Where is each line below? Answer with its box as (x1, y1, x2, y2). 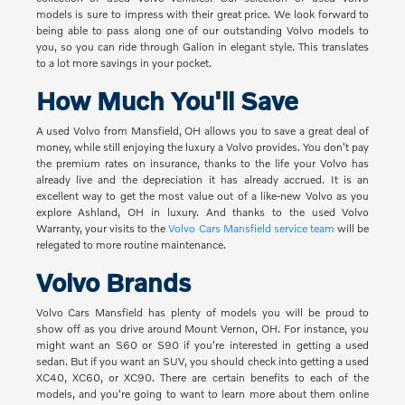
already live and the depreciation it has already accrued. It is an (35, 173, 370, 187)
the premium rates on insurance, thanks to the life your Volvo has (35, 156, 370, 171)
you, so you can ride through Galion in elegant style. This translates (35, 40, 370, 54)
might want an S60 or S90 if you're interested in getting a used (35, 338, 370, 353)
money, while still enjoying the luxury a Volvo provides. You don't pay (35, 140, 370, 155)
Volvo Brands (35, 268, 191, 298)
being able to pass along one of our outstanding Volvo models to (35, 24, 370, 38)
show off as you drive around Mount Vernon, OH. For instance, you (35, 322, 370, 336)
